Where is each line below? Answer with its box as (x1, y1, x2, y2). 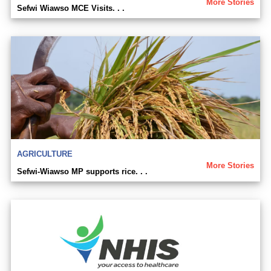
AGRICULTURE (17, 149, 73, 159)
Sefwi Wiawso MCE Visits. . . (17, 4, 125, 13)
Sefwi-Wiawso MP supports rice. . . (17, 167, 148, 177)
